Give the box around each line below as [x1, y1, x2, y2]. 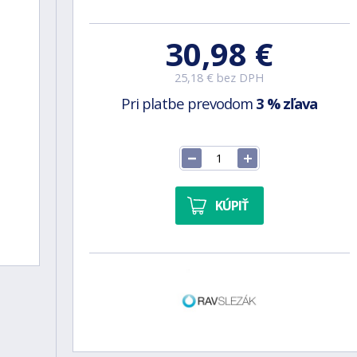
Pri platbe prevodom [121, 93, 257, 113]
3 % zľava [256, 93, 318, 113]
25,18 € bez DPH [175, 70, 265, 85]
